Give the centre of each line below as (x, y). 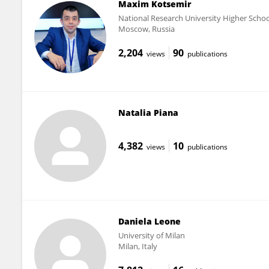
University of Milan (151, 235)
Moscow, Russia (146, 29)
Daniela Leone (149, 221)
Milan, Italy (138, 246)
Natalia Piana (148, 112)
